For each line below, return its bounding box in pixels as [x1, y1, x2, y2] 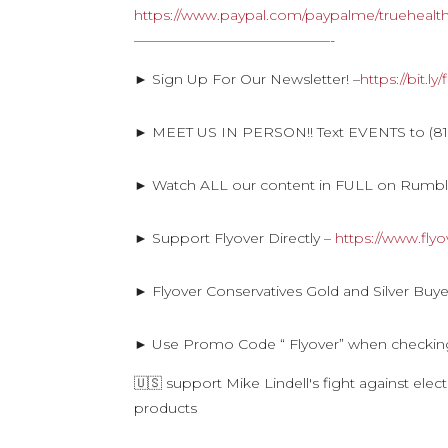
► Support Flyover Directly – [134, 229, 336, 247]
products [134, 399, 198, 417]
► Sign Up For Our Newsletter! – [134, 70, 361, 88]
